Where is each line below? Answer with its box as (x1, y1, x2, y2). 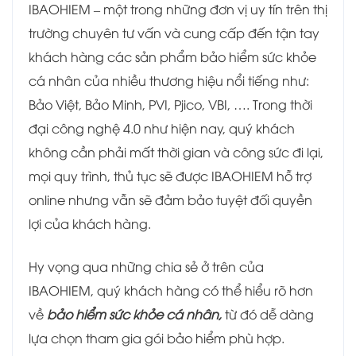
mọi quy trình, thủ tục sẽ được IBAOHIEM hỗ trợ (29, 167, 311, 185)
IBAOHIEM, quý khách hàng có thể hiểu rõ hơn (29, 281, 313, 300)
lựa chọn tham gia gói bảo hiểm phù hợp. (29, 329, 284, 347)
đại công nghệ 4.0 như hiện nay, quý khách (29, 119, 295, 137)
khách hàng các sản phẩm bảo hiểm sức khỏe (29, 48, 316, 66)
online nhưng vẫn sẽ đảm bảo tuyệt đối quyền (29, 191, 312, 209)
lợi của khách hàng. (29, 215, 151, 233)
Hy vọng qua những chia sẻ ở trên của (29, 257, 264, 276)
